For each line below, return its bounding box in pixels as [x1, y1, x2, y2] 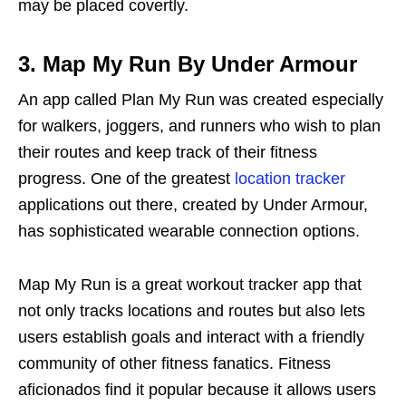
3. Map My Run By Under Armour [18, 51, 357, 76]
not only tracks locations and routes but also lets [18, 301, 365, 320]
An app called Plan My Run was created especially [18, 90, 383, 109]
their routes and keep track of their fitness [18, 142, 317, 161]
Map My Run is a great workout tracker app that [18, 275, 362, 294]
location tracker [235, 169, 345, 188]
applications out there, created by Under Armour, [18, 195, 368, 214]
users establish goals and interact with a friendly [18, 327, 364, 346]
